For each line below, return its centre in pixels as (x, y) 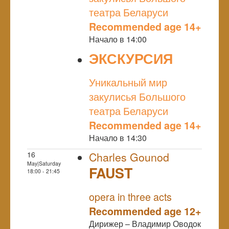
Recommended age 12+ (145, 211)
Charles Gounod (129, 157)
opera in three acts (130, 196)
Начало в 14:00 (118, 39)
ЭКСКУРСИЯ (131, 58)
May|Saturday (44, 163)
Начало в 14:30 (118, 138)
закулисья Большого (137, 96)
